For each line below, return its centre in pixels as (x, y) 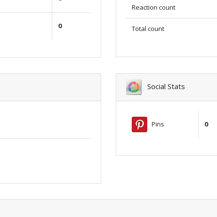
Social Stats (163, 86)
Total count (148, 28)
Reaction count (154, 7)
